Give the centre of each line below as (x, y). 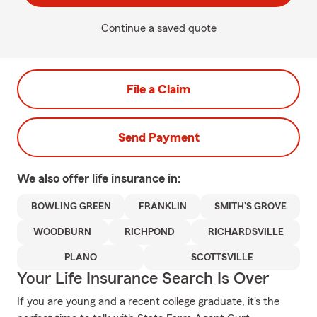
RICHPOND (150, 232)
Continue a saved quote (158, 28)
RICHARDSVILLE (246, 232)
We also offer (54, 178)
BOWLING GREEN (71, 207)
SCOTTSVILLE (222, 258)
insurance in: (146, 178)
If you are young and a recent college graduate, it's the (148, 301)
